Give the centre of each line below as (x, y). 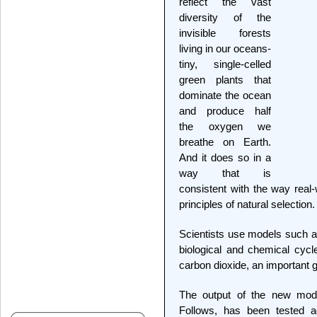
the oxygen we (225, 126)
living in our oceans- (225, 48)
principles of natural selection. (247, 204)
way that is (225, 173)
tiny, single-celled (225, 64)
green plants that (225, 80)
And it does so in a (225, 157)
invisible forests (225, 33)
